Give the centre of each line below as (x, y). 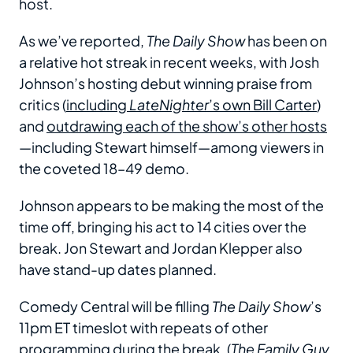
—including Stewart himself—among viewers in (171, 147)
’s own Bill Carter (263, 104)
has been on (286, 40)
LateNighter (169, 104)
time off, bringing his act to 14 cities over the (163, 226)
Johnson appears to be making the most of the (171, 205)
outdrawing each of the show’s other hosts (187, 125)
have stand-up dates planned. (118, 269)
